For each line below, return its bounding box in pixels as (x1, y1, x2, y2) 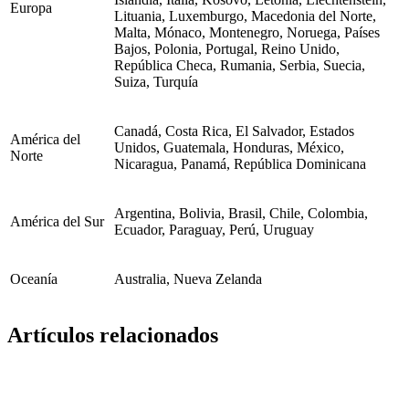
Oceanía (10, 270, 58, 287)
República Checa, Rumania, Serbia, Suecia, (114, 57, 365, 73)
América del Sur (10, 213, 104, 229)
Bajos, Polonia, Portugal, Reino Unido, (114, 40, 340, 57)
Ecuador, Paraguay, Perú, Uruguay (114, 221, 314, 237)
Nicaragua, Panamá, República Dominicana (114, 155, 366, 172)
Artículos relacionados (7, 322, 218, 347)
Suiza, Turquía (114, 73, 198, 89)
